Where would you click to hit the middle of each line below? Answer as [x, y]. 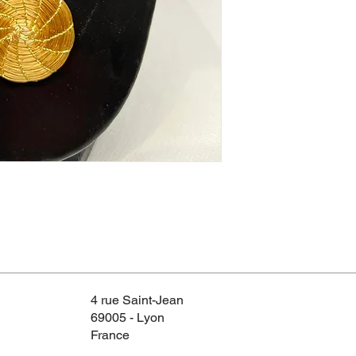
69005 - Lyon [128, 317]
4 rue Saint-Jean [137, 300]
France [110, 335]
